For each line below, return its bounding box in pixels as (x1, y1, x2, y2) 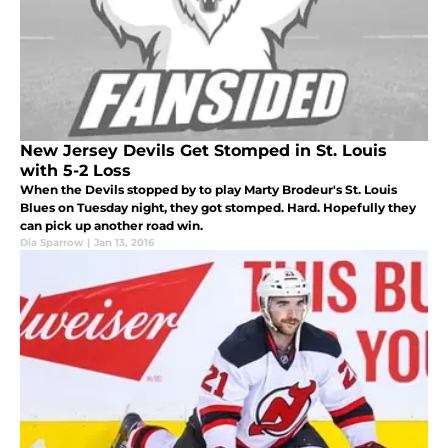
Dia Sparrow (20, 235, 83, 249)
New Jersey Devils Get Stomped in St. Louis (20, 140, 387, 160)
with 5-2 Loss (20, 160, 131, 180)
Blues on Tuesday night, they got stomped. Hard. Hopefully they (20, 199, 416, 215)
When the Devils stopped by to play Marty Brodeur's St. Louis (20, 181, 397, 197)
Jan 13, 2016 (94, 235, 154, 249)
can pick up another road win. (20, 217, 203, 233)
